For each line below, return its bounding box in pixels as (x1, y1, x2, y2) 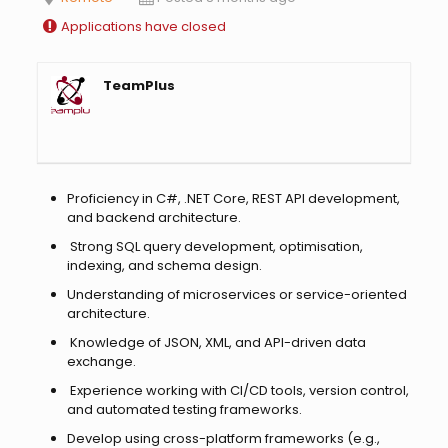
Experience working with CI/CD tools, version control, (66, 380, 409, 400)
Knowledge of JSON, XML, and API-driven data (66, 332, 366, 352)
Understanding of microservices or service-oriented (66, 284, 407, 304)
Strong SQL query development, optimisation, (66, 236, 363, 256)
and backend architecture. (66, 207, 241, 227)
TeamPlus (102, 75, 175, 95)
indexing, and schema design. (66, 255, 262, 275)
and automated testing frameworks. (66, 399, 302, 419)
